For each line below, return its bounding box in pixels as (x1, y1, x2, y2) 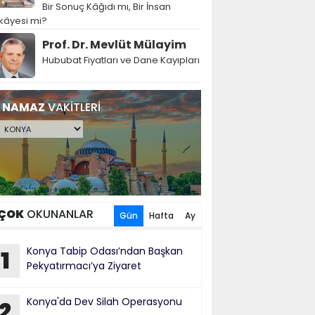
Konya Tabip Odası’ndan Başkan (27, 244, 183, 258)
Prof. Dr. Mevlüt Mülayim (42, 37, 186, 53)
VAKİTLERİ (45, 99, 101, 115)
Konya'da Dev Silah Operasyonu (27, 295, 182, 309)
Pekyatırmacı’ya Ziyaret (27, 259, 141, 273)
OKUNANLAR (24, 206, 94, 222)
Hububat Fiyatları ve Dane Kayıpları (42, 53, 200, 67)
